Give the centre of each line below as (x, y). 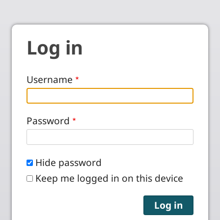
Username (50, 80)
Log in (55, 47)
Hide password (69, 162)
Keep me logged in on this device (109, 178)
